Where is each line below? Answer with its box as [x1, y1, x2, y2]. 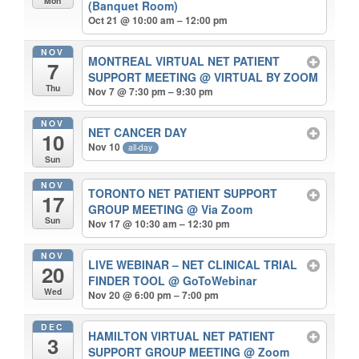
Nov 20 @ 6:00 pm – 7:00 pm [88, 288, 220, 303]
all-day [128, 140, 153, 153]
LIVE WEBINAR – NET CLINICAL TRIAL [88, 256, 298, 273]
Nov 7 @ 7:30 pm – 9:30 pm [88, 83, 214, 99]
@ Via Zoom [187, 201, 253, 218]
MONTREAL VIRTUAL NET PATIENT [88, 52, 280, 69]
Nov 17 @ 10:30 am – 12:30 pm [88, 216, 231, 232]
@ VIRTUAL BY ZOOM [200, 68, 319, 85]
